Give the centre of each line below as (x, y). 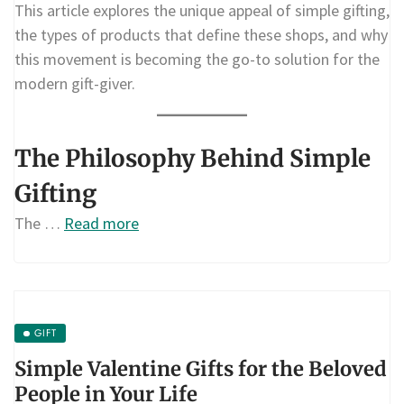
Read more (101, 224)
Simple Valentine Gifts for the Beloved (201, 369)
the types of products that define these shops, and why (201, 34)
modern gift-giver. (75, 83)
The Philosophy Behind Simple (193, 159)
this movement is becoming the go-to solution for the (197, 59)
